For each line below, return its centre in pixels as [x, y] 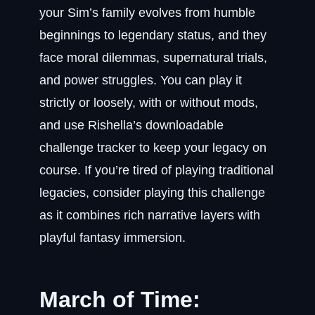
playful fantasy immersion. [112, 238]
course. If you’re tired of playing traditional [156, 170]
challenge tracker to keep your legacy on [153, 148]
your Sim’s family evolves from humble [147, 13]
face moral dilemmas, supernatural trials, [153, 58]
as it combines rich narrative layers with [150, 215]
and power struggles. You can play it [141, 80]
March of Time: [120, 300]
